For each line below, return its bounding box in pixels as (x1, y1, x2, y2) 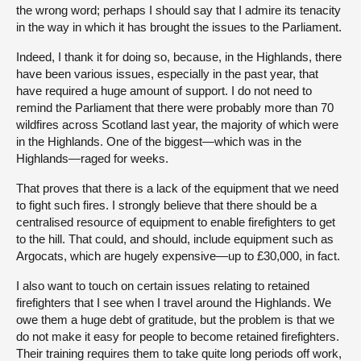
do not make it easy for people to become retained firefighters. (16, 329, 339, 343)
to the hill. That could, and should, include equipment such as (16, 231, 334, 246)
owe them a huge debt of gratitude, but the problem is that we (16, 312, 334, 326)
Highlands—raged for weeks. (16, 151, 168, 165)
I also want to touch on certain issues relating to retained (16, 278, 309, 293)
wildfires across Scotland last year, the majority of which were (16, 117, 338, 131)
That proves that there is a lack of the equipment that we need (16, 180, 338, 195)
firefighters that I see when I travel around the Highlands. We (16, 295, 331, 309)
